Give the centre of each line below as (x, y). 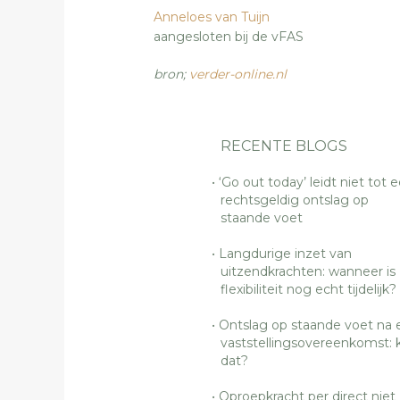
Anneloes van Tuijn (212, 17)
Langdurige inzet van (285, 253)
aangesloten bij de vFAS (229, 36)
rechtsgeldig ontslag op (295, 200)
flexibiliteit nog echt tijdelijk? (308, 289)
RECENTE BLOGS (284, 146)
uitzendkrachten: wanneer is (308, 271)
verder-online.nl (238, 74)
